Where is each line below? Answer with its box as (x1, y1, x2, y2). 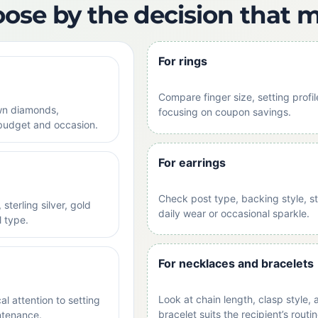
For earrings (158, 155, 226, 170)
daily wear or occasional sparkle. (158, 207, 309, 219)
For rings (158, 54, 207, 68)
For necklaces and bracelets (158, 256, 314, 270)
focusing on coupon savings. (158, 106, 291, 118)
